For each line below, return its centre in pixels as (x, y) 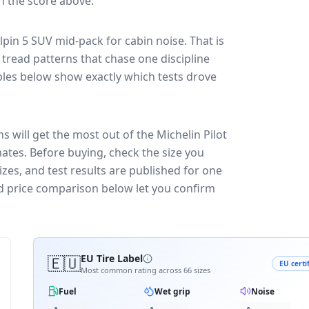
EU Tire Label (112, 258)
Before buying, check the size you (117, 152)
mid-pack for (89, 41)
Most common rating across (132, 270)
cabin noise (154, 41)
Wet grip (173, 291)
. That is (204, 41)
